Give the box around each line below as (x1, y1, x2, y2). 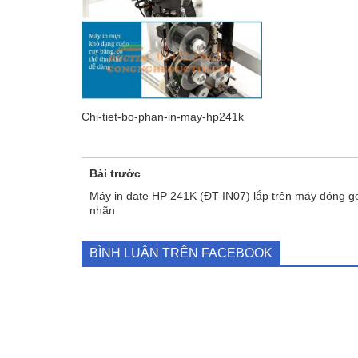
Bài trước (89, 166, 141, 180)
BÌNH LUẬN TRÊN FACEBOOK (89, 245, 272, 260)
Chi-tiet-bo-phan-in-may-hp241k (82, 109, 244, 123)
